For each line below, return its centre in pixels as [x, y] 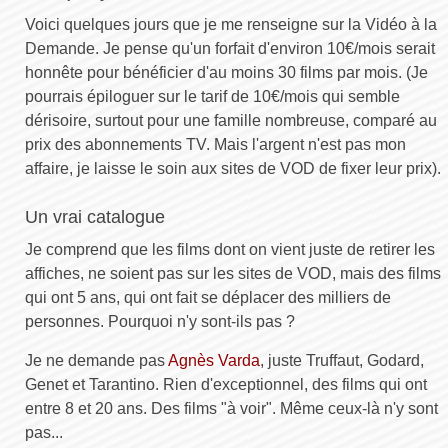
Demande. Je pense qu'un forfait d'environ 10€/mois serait [230, 48]
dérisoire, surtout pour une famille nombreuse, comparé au [231, 120]
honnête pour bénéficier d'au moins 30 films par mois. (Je [226, 72]
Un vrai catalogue [95, 216]
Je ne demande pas [96, 360]
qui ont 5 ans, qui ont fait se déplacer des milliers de [208, 297]
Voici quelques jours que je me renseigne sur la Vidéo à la [231, 24]
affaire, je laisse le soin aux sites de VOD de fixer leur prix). [233, 168]
